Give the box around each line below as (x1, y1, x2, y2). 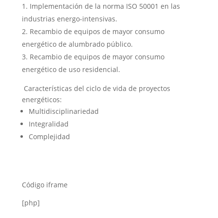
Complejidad (28, 131, 70, 141)
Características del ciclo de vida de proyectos (21, 83, 170, 93)
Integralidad (28, 119, 69, 128)
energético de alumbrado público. (21, 39, 133, 49)
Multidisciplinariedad (28, 106, 99, 116)
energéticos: (21, 94, 62, 104)
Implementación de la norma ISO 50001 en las (29, 1, 180, 11)
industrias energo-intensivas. (21, 14, 117, 23)
